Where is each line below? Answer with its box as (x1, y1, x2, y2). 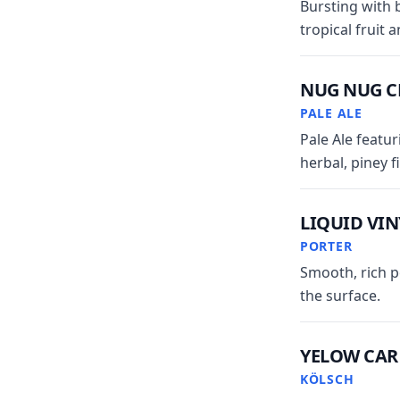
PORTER (300, 237, 353, 254)
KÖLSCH (300, 371, 354, 387)
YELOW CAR (300, 344, 398, 368)
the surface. (300, 286, 380, 305)
